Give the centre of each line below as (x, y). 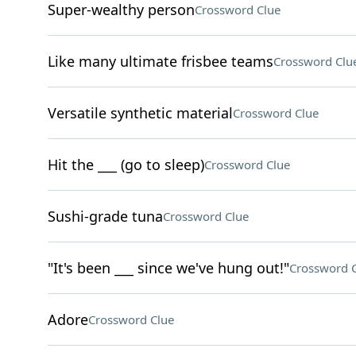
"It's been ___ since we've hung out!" (168, 268)
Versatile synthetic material (140, 113)
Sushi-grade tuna (105, 216)
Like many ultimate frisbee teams (160, 61)
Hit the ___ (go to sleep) (126, 164)
